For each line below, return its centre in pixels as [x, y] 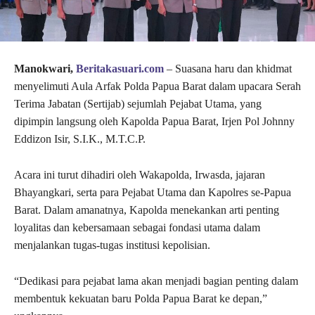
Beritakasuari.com [120, 69]
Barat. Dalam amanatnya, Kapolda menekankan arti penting [147, 210]
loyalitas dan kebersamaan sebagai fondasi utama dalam [137, 228]
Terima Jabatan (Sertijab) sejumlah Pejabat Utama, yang [138, 104]
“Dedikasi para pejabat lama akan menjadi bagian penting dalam [156, 281]
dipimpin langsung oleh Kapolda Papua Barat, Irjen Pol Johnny [154, 122]
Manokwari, [45, 69]
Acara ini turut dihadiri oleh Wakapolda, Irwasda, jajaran [140, 175]
